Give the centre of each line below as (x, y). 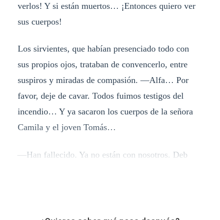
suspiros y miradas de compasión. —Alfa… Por (103, 80)
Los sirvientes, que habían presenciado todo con (103, 49)
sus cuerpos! (40, 21)
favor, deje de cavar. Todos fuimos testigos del (100, 96)
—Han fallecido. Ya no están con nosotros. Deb (102, 155)
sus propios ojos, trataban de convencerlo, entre (102, 65)
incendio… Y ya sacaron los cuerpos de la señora (105, 112)
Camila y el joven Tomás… (67, 127)
